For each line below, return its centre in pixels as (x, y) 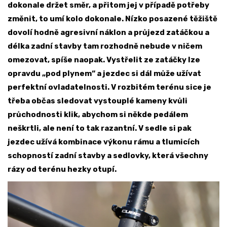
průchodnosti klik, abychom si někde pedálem (98, 115)
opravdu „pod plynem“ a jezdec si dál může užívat (104, 74)
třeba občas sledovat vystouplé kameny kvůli (98, 101)
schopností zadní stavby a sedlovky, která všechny (108, 156)
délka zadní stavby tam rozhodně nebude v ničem (105, 46)
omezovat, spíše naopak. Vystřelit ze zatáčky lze (104, 60)
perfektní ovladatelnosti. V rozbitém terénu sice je (109, 87)
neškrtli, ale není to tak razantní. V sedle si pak (100, 128)
